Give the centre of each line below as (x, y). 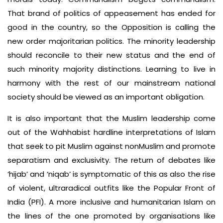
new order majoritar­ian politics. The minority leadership (111, 41)
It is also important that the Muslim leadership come (111, 118)
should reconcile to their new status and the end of (111, 55)
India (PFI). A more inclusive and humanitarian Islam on (111, 202)
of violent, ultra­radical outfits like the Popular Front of (111, 188)
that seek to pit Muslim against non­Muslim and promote (111, 146)
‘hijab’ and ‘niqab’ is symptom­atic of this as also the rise (111, 174)
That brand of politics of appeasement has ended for (111, 13)
